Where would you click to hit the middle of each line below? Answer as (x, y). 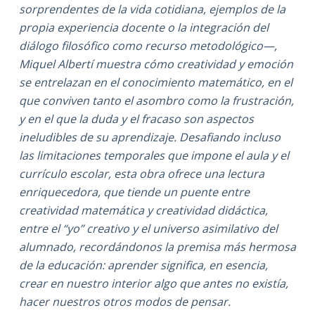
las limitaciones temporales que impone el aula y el (154, 155)
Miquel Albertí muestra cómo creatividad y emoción (156, 64)
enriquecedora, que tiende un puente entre (134, 192)
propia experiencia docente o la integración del (143, 27)
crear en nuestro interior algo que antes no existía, (153, 283)
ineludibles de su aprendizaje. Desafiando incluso (149, 137)
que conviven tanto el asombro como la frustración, (156, 100)
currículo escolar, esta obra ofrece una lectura (141, 173)
